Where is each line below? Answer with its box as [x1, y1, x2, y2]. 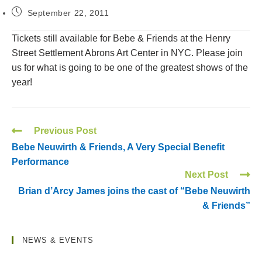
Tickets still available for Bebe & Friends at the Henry [12, 33, 230, 43]
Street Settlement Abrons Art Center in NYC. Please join [12, 48, 243, 58]
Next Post [185, 170, 228, 180]
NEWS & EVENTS [22, 236, 94, 244]
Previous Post [34, 126, 96, 136]
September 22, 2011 [27, 8, 109, 18]
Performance [12, 157, 69, 167]
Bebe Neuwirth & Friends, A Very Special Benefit [12, 142, 225, 152]
